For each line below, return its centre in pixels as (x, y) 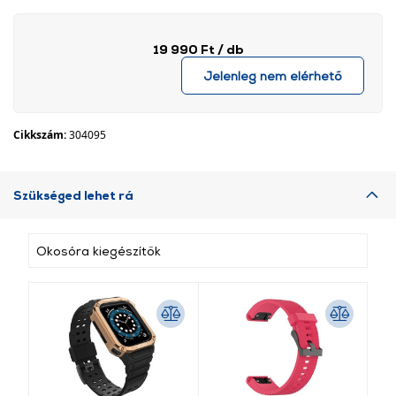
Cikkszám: (41, 135)
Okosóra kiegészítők (99, 251)
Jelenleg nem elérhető (273, 76)
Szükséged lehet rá (73, 195)
